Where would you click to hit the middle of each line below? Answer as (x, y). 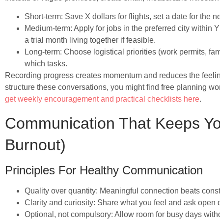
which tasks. (46, 64)
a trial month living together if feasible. (90, 40)
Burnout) (35, 145)
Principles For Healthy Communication (104, 170)
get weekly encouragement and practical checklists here (102, 99)
